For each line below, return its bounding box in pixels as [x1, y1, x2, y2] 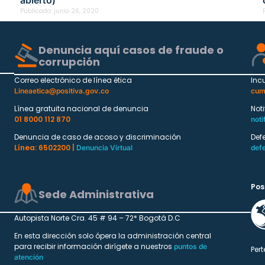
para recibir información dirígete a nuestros [14, 241, 172, 252]
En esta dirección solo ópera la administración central [14, 231, 211, 241]
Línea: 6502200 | [14, 143, 76, 153]
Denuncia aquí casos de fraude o [38, 43, 224, 58]
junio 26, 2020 [54, 6, 99, 15]
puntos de [174, 242, 207, 251]
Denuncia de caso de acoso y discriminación [14, 132, 181, 143]
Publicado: [20, 6, 52, 15]
